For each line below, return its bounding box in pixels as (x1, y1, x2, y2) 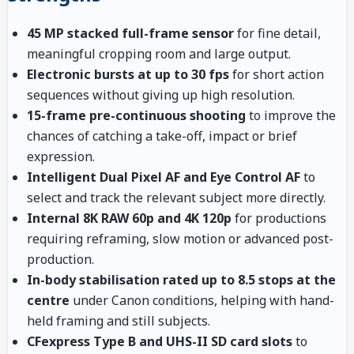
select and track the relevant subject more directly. (27, 188, 326, 206)
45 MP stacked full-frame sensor (27, 24, 234, 42)
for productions (232, 209, 326, 227)
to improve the (246, 106, 336, 124)
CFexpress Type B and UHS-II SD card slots (27, 332, 292, 350)
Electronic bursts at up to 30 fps (27, 65, 229, 83)
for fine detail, (234, 24, 321, 42)
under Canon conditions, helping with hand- (70, 291, 334, 309)
